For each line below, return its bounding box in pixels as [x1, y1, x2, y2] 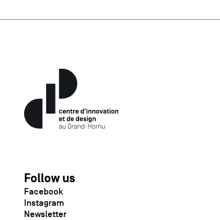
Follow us [24, 171, 75, 187]
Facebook [24, 186, 63, 197]
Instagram [24, 197, 64, 209]
